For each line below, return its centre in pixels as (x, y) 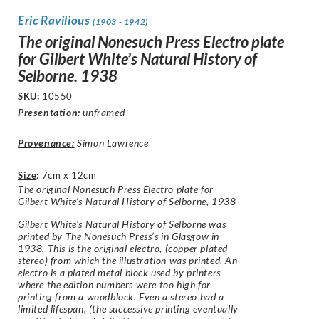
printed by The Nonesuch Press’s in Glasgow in (119, 236)
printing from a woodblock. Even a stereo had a (121, 296)
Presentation (48, 113)
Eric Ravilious (55, 21)
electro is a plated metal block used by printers (119, 272)
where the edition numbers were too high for (114, 284)
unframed (103, 113)
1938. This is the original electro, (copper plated (123, 248)
